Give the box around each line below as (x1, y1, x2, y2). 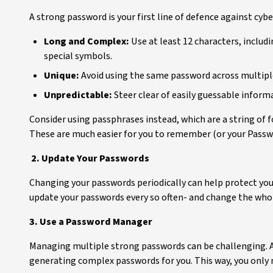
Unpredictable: (44, 88, 112, 102)
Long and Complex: (44, 35, 129, 48)
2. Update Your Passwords (31, 152, 149, 165)
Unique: (44, 69, 79, 82)
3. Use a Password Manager (29, 215, 152, 229)
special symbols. (44, 49, 112, 63)
